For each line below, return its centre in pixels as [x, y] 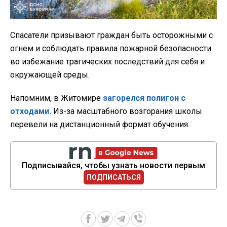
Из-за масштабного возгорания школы [127, 111]
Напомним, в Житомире [56, 98]
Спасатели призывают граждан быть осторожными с [111, 35]
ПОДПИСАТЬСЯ [113, 178]
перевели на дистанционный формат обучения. [100, 125]
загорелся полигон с [144, 98]
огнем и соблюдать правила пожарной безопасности [111, 49]
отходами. [31, 111]
